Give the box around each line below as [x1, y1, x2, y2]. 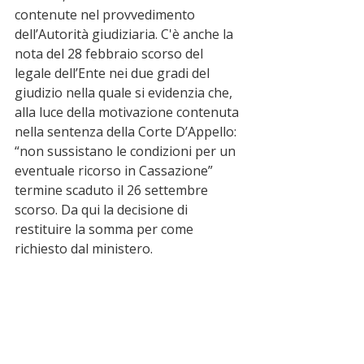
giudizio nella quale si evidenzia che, [15, 84, 236, 102]
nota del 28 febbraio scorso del [15, 45, 206, 63]
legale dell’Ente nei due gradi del [15, 64, 213, 83]
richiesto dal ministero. [15, 240, 156, 258]
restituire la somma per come [15, 220, 197, 239]
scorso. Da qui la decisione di [15, 201, 191, 219]
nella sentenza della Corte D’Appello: [15, 123, 240, 141]
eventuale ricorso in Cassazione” [15, 162, 216, 180]
